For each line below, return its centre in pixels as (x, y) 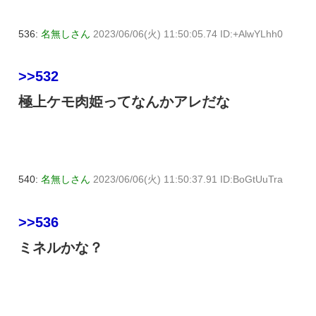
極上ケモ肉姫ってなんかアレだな (124, 102)
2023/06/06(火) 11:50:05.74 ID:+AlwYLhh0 (188, 34)
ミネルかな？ (61, 248)
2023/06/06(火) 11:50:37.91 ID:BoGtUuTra (188, 180)
